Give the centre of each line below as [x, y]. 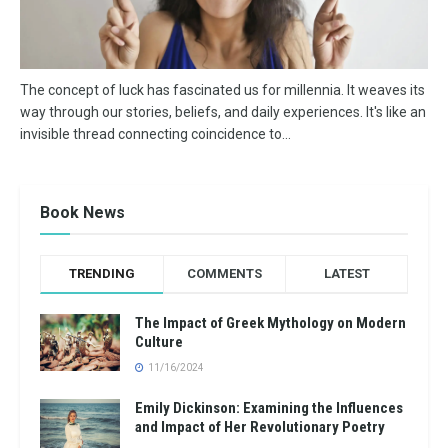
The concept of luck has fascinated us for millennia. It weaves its [222, 90]
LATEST [346, 273]
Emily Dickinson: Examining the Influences [269, 408]
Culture [159, 342]
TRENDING [101, 273]
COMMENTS [224, 273]
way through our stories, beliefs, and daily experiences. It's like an [223, 112]
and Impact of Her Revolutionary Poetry [260, 427]
